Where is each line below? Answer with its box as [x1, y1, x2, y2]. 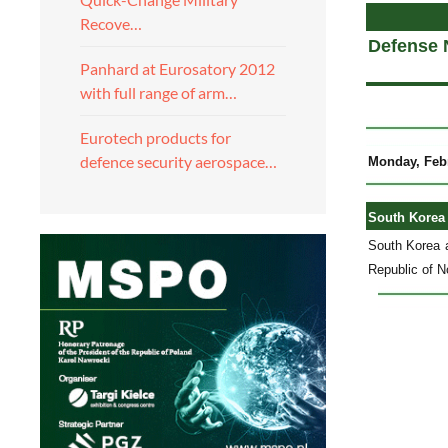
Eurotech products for [80, 128, 231, 147]
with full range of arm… [80, 83, 237, 102]
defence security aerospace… [80, 152, 277, 171]
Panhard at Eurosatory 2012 [80, 59, 275, 78]
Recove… [80, 14, 142, 33]
